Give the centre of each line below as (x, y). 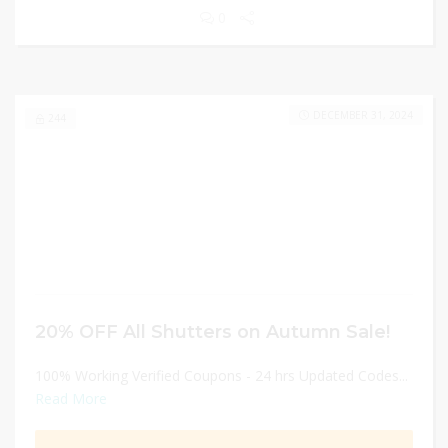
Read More (71, 398)
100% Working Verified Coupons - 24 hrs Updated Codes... (221, 375)
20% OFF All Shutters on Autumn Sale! (212, 331)
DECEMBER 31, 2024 (363, 115)
